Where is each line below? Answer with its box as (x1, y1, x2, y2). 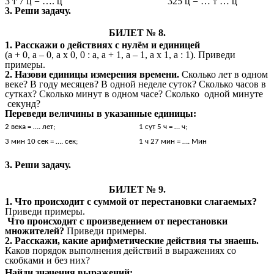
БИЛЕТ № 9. (108, 184, 166, 195)
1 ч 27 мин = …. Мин (139, 138, 207, 146)
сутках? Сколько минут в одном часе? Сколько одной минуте (5, 89, 263, 100)
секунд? (5, 98, 40, 109)
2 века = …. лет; (5, 123, 55, 131)
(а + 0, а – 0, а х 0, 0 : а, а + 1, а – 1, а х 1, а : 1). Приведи (5, 50, 235, 61)
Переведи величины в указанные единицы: (5, 108, 196, 119)
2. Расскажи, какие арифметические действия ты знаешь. (5, 235, 259, 246)
